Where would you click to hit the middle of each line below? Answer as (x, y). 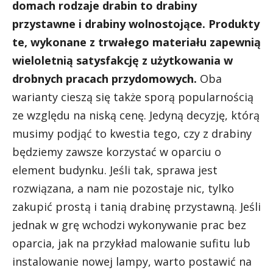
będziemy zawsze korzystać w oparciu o (117, 152)
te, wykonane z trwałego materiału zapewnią (136, 42)
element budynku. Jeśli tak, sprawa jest (115, 170)
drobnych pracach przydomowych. (105, 79)
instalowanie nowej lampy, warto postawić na (132, 261)
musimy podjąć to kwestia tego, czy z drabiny (132, 133)
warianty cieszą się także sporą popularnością (133, 97)
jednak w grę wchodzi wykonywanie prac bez (129, 225)
